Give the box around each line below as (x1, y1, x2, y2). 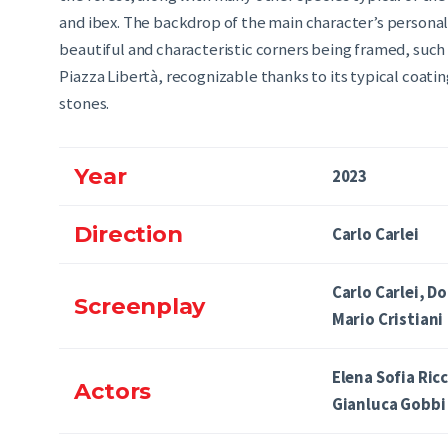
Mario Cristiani (331, 308, 444, 330)
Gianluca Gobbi (331, 393, 446, 415)
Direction (74, 220, 183, 249)
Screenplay (74, 291, 206, 320)
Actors (74, 376, 152, 405)
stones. (59, 92, 110, 114)
